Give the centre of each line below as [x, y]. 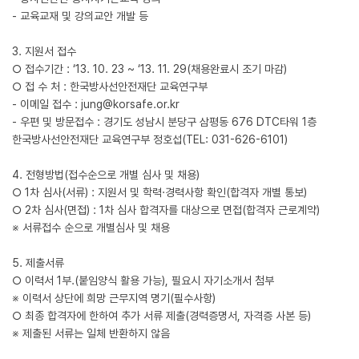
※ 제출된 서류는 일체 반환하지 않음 [91, 333]
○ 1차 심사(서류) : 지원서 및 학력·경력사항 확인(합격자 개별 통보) [159, 192]
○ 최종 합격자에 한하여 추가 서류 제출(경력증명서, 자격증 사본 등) [161, 316]
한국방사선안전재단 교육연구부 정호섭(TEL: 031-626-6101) [150, 139]
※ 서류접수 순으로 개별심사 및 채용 [91, 228]
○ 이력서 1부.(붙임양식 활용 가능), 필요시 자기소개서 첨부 [143, 280]
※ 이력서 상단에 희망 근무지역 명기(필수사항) [114, 298]
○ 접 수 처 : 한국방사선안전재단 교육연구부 [110, 87]
